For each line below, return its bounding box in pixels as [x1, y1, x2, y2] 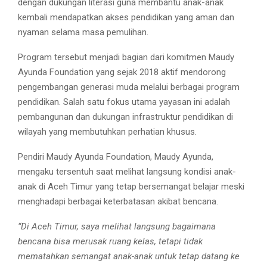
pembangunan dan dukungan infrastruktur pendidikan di [18, 111, 233, 122]
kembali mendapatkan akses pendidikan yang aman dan [18, 11, 234, 23]
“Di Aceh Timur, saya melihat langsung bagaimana [18, 221, 216, 232]
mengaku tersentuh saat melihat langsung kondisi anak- [18, 166, 236, 177]
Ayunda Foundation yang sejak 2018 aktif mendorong [18, 66, 226, 77]
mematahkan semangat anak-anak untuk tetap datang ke [18, 250, 240, 262]
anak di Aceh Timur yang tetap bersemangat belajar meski [18, 181, 244, 192]
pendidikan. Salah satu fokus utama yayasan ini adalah [18, 96, 230, 107]
